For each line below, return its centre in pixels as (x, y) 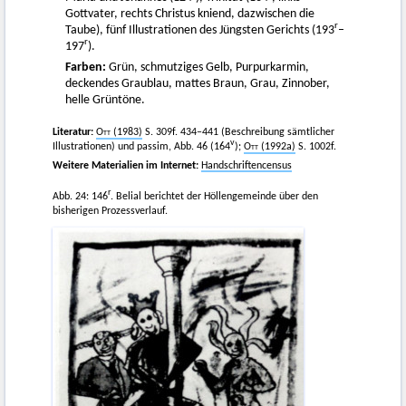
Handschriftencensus (246, 165)
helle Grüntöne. (105, 101)
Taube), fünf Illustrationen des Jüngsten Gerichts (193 (200, 30)
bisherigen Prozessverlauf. (110, 212)
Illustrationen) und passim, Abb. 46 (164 (141, 147)
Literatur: (73, 133)
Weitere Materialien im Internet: (126, 165)
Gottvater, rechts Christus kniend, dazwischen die (190, 14)
